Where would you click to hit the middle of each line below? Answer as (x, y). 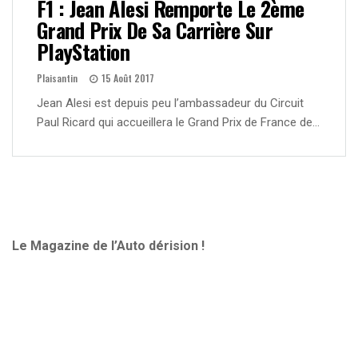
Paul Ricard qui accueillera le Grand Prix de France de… (178, 123)
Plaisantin (57, 78)
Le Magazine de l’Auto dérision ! (108, 246)
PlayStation (83, 52)
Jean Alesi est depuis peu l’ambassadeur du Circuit (170, 103)
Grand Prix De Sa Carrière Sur (155, 30)
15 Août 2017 (128, 78)
